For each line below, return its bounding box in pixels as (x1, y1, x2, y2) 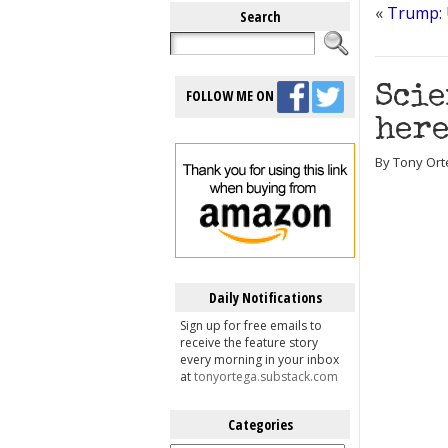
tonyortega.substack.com (194, 368, 338, 385)
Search (239, 7, 281, 26)
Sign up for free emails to (180, 317, 322, 334)
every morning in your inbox (180, 351, 339, 368)
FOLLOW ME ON (186, 85, 277, 105)
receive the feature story (180, 334, 318, 351)
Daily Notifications (208, 288, 322, 307)
